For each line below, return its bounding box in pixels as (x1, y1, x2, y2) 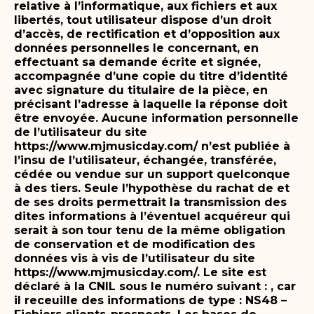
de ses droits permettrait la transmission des (14, 195, 287, 209)
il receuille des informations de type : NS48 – (14, 293, 287, 307)
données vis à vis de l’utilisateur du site (14, 251, 255, 265)
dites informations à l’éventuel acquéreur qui (14, 209, 290, 223)
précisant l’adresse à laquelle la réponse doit (14, 97, 287, 111)
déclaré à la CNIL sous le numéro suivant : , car (14, 279, 296, 293)
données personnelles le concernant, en (14, 41, 259, 55)
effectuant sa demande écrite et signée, (14, 55, 261, 69)
